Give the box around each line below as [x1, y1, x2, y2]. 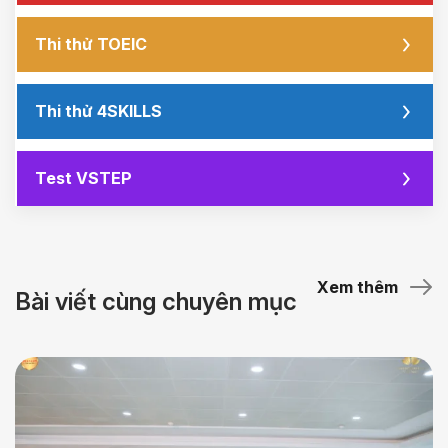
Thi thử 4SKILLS [35, 101, 162, 122]
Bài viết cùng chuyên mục [15, 287, 297, 317]
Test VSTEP [35, 168, 132, 189]
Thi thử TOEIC [35, 34, 147, 55]
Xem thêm [317, 276, 398, 297]
